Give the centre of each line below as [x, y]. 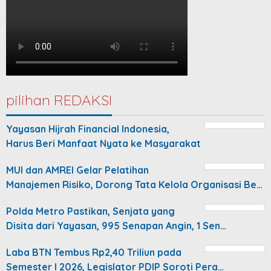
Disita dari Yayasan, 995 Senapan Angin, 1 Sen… [116, 225]
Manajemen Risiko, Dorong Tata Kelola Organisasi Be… [134, 184]
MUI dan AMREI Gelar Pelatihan [77, 170]
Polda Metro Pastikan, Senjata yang [90, 211]
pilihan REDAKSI [59, 100]
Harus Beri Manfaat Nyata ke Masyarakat [103, 143]
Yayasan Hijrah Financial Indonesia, [88, 129]
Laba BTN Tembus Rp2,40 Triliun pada [94, 252]
